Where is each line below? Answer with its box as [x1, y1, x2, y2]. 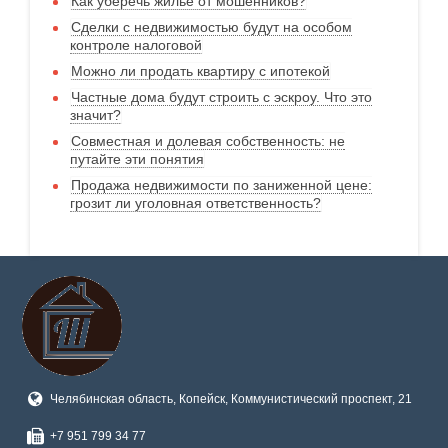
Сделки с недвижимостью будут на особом [71, 18, 352, 35]
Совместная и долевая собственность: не [71, 132, 345, 149]
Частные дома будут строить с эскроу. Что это [71, 88, 372, 105]
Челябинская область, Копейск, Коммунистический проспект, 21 [49, 392, 412, 406]
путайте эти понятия [70, 150, 204, 167]
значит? [70, 106, 121, 123]
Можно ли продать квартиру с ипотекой [71, 62, 330, 79]
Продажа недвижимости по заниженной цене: [71, 176, 372, 193]
